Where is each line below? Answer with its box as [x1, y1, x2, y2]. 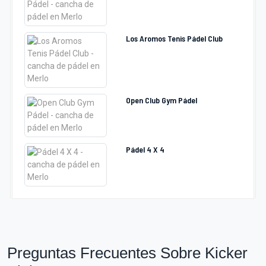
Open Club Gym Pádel [125, 95, 197, 105]
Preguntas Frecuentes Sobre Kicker [7, 244, 248, 262]
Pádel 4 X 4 [125, 144, 164, 154]
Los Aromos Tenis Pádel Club [125, 33, 223, 43]
